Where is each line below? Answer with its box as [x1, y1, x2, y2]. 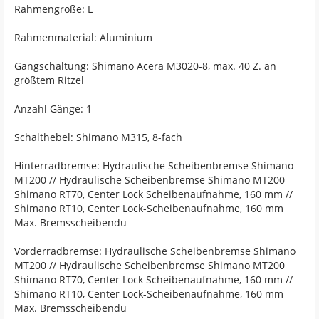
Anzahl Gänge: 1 [14, 101, 92, 115]
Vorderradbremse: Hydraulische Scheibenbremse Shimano [14, 244, 296, 258]
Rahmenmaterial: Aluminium [14, 30, 152, 44]
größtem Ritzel [14, 73, 84, 87]
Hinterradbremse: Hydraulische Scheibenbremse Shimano [14, 158, 293, 172]
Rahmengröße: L [14, 1, 93, 16]
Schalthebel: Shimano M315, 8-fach [14, 130, 182, 144]
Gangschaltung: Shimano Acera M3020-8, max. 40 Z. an [14, 58, 276, 73]
